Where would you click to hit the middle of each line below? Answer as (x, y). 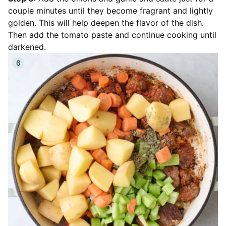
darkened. (27, 47)
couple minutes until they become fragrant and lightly (110, 10)
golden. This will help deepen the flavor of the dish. (106, 22)
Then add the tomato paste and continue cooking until (112, 35)
